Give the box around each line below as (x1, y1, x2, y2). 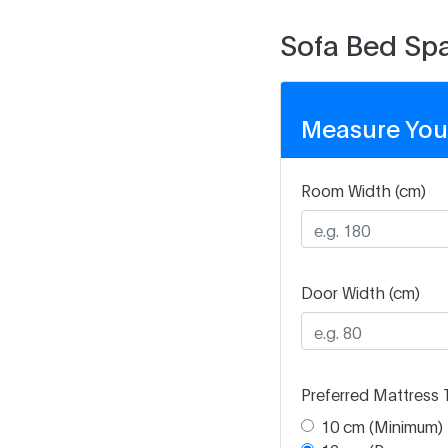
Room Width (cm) (300, 179, 426, 200)
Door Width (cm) (300, 281, 420, 302)
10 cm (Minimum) (320, 415, 443, 436)
